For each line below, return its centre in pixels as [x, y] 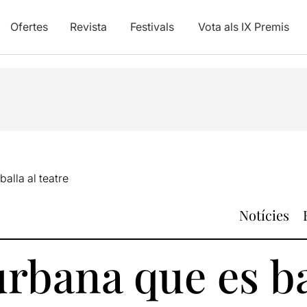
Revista [88, 27]
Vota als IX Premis [243, 27]
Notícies [264, 215]
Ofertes [29, 27]
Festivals [152, 27]
